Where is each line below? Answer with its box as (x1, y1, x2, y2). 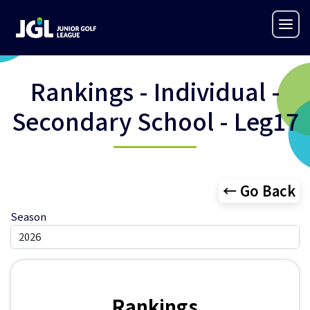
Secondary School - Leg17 (11, 104, 299, 138)
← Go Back (223, 181, 295, 201)
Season (10, 208, 46, 224)
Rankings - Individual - (30, 74, 280, 108)
